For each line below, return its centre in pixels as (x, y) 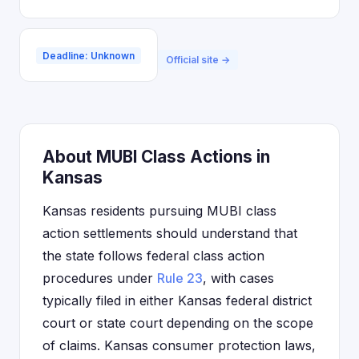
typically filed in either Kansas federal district (177, 301)
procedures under (100, 278)
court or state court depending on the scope (178, 323)
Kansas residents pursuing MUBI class (159, 211)
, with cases (238, 278)
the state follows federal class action (153, 256)
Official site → (198, 60)
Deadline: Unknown (89, 56)
